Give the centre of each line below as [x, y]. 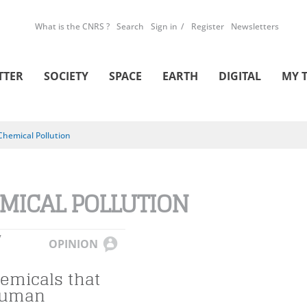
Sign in [164, 26]
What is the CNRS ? [72, 26]
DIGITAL [240, 76]
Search [130, 26]
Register [208, 26]
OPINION [73, 244]
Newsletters [255, 26]
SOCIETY [66, 76]
